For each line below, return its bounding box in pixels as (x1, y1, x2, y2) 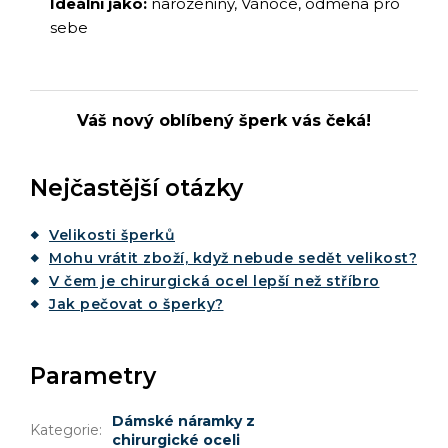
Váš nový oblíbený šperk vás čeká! (77, 110, 371, 130)
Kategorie (30, 420, 99, 439)
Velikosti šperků (49, 225, 175, 244)
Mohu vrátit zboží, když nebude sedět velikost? (49, 248, 417, 267)
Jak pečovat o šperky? (49, 294, 224, 313)
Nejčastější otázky (30, 173, 243, 202)
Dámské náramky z (112, 411, 255, 430)
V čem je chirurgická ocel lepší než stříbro (49, 271, 380, 290)
